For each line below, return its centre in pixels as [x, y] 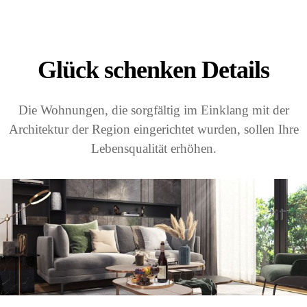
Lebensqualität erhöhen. [153, 149]
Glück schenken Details [153, 70]
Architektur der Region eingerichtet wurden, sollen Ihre [153, 130]
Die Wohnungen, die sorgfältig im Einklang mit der [153, 110]
